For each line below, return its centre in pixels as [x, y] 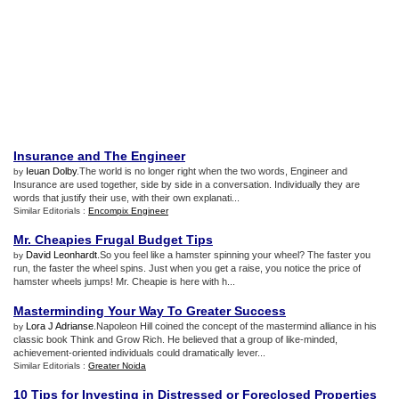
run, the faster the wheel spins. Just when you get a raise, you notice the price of [187, 268]
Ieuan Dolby [51, 171]
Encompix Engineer [128, 211]
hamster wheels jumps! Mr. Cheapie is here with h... [124, 281]
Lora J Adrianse [60, 326]
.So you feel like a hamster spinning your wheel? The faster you [234, 255]
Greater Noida [117, 366]
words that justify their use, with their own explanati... [126, 198]
